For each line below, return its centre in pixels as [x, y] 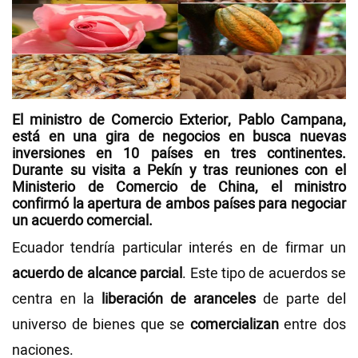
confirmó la [50, 204]
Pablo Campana [290, 120]
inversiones [48, 153]
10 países [158, 153]
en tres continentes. [269, 153]
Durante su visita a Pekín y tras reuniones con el [179, 170]
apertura [115, 204]
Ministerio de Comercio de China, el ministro [179, 187]
